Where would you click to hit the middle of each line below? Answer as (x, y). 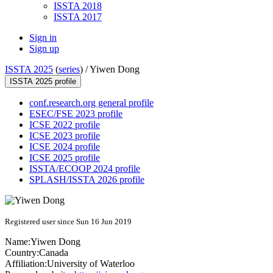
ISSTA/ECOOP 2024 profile (85, 169)
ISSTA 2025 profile (43, 82)
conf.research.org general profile (91, 103)
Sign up (44, 49)
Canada (54, 253)
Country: (22, 253)
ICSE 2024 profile (65, 147)
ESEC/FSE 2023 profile (76, 114)
